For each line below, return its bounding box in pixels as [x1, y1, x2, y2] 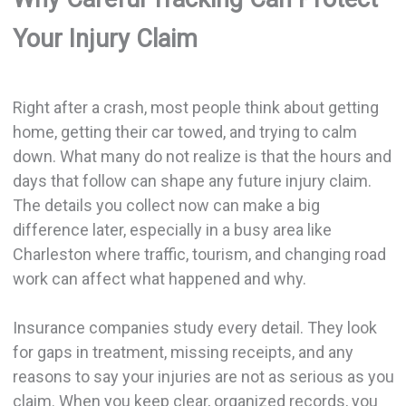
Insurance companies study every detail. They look [12, 318, 377, 338]
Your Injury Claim [12, 24, 198, 53]
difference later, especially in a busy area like [12, 220, 332, 240]
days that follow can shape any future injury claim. [12, 171, 372, 191]
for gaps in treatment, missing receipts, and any [12, 343, 353, 362]
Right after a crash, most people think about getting [12, 98, 379, 118]
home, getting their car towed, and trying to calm [12, 122, 357, 142]
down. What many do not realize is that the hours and [12, 147, 391, 167]
